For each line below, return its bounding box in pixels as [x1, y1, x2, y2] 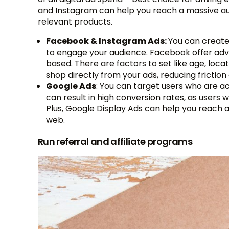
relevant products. [38, 16, 112, 28]
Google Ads [46, 80, 96, 93]
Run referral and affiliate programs [38, 135, 192, 148]
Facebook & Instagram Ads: [46, 35, 168, 48]
